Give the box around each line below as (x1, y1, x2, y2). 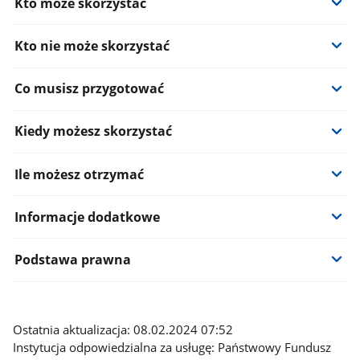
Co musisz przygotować (14, 80, 164, 98)
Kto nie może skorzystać (14, 36, 170, 55)
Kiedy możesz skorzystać (14, 122, 172, 141)
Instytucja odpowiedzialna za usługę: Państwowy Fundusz (13, 338, 332, 355)
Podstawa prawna (14, 250, 131, 268)
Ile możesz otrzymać (14, 165, 144, 183)
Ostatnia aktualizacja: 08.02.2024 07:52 (13, 321, 234, 337)
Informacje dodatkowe (14, 207, 160, 226)
